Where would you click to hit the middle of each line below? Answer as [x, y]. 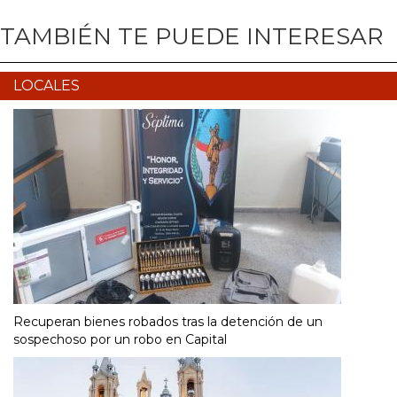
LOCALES [47, 86]
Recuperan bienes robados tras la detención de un [168, 322]
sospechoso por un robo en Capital [120, 340]
